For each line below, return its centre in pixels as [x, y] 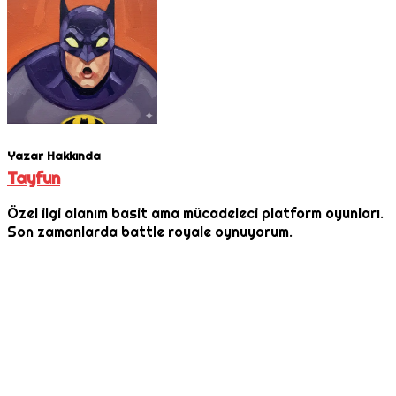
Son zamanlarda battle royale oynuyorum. [150, 232]
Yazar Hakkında [54, 156]
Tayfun [34, 177]
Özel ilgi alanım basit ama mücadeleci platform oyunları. [195, 214]
